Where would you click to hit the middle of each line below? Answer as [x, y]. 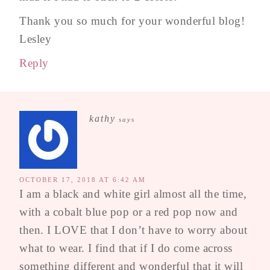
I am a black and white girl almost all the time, [133, 194]
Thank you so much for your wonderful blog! [132, 21]
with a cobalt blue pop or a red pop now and [129, 212]
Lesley [35, 39]
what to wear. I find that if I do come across [126, 248]
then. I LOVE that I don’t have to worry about [133, 230]
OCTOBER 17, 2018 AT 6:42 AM [83, 180]
